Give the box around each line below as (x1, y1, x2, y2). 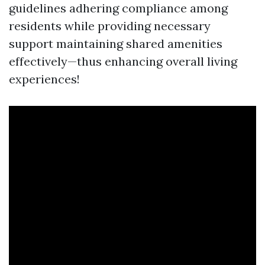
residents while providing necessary (9, 18, 211, 33)
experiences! (9, 72, 80, 86)
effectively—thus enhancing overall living (9, 54, 237, 69)
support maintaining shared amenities (9, 36, 222, 51)
